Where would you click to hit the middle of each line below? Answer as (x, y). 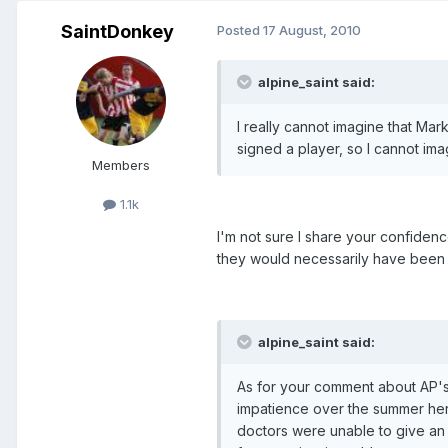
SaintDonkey (117, 31)
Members (121, 164)
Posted (240, 29)
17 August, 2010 (312, 29)
